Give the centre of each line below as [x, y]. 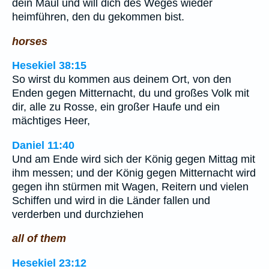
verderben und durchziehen [78, 214]
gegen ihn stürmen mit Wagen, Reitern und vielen [130, 186]
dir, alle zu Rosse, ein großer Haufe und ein [116, 107]
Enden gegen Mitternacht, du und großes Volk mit [131, 93]
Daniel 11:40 [43, 145]
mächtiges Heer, [51, 121]
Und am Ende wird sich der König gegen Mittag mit [134, 159]
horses [30, 41]
